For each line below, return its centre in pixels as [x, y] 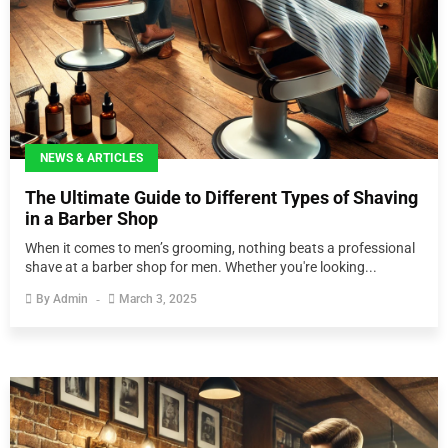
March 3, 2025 [158, 299]
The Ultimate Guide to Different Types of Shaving [221, 197]
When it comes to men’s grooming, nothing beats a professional [220, 248]
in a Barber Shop [91, 218]
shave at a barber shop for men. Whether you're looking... [201, 267]
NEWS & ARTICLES [91, 158]
